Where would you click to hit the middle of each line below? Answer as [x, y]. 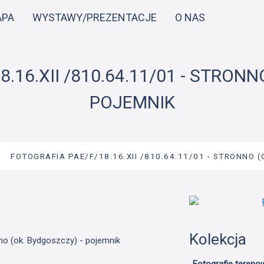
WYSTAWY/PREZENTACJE [95, 17]
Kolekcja [217, 240]
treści [142, 32]
